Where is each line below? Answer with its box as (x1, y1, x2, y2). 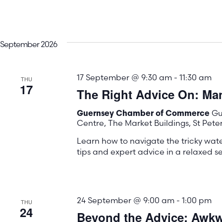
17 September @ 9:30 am (76, 72, 172, 83)
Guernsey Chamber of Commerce (76, 110, 212, 118)
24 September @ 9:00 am (76, 195, 174, 206)
